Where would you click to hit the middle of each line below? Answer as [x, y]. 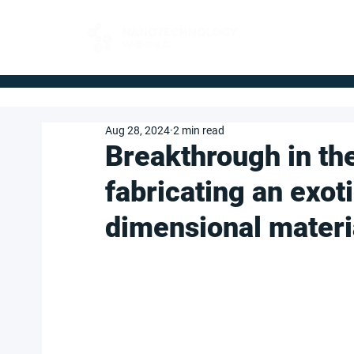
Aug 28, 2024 [137, 130]
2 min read [199, 130]
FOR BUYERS [296, 31]
